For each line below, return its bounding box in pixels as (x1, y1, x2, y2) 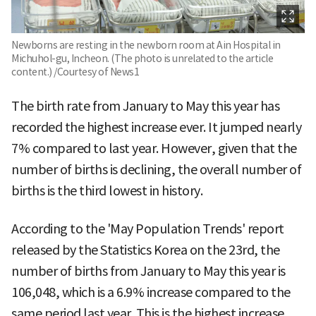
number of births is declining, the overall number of (11, 162, 301, 178)
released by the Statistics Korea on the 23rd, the (11, 242, 280, 259)
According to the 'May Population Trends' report (11, 221, 284, 238)
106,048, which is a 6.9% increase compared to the (11, 284, 291, 301)
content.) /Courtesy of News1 (11, 66, 139, 79)
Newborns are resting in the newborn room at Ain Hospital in (11, 39, 281, 52)
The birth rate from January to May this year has (11, 98, 279, 115)
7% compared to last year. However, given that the (11, 140, 297, 157)
